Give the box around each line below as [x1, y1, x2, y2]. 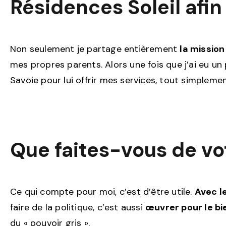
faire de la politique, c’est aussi [10, 201, 145, 213]
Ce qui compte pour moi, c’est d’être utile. [10, 185, 195, 198]
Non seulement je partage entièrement [10, 42, 180, 55]
